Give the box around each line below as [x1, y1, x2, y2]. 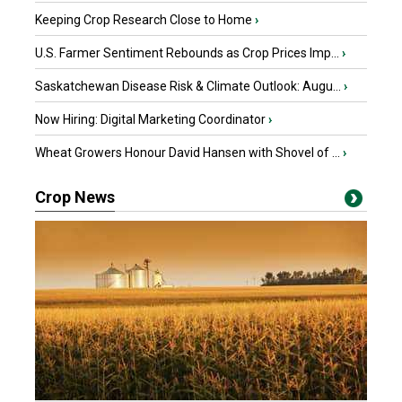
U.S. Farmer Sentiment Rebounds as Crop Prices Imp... [35, 46, 339, 60]
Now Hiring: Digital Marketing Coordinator [35, 112, 266, 127]
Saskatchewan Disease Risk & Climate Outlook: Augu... [35, 79, 341, 93]
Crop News [35, 188, 115, 206]
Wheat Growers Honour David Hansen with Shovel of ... [35, 145, 340, 160]
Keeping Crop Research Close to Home [35, 13, 252, 27]
